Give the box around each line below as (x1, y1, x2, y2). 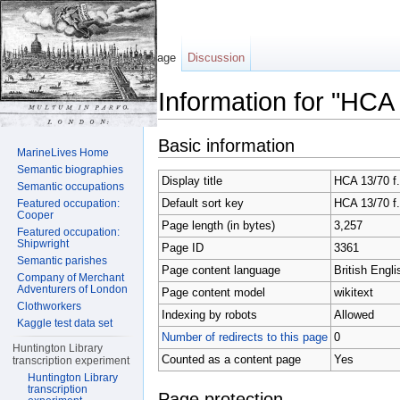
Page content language (161, 262, 280, 277)
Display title (161, 173, 222, 187)
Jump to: (158, 119, 207, 133)
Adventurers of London (17, 283, 129, 296)
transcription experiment (12, 354, 130, 367)
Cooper (17, 209, 54, 221)
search (267, 119, 302, 133)
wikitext (333, 285, 373, 299)
